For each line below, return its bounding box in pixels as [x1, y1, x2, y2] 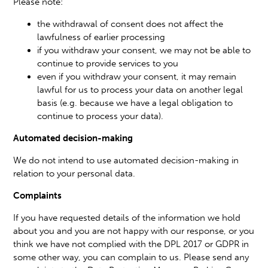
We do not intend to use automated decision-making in [13, 154, 239, 166]
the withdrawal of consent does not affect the [37, 18, 224, 29]
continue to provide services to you [37, 57, 179, 69]
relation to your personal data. [13, 167, 136, 179]
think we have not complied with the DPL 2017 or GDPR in [13, 238, 249, 249]
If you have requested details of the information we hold [13, 212, 241, 223]
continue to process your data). [37, 110, 164, 121]
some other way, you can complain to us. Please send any [13, 251, 249, 263]
